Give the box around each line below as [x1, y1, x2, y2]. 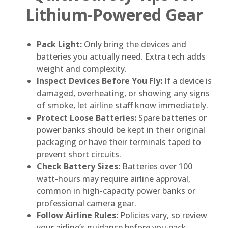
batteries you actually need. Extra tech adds [37, 51, 206, 63]
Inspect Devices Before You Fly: [37, 75, 162, 87]
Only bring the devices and [82, 39, 186, 50]
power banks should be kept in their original [37, 124, 205, 136]
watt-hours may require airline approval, [37, 173, 190, 185]
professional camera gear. [37, 197, 136, 209]
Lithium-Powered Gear [25, 3, 203, 25]
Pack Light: [37, 39, 82, 50]
